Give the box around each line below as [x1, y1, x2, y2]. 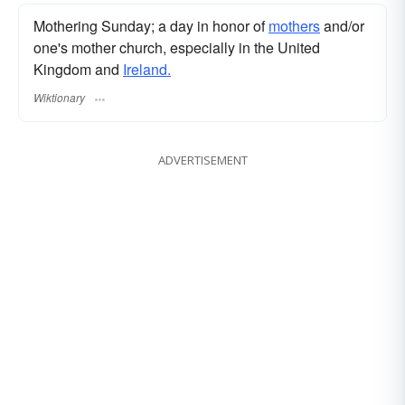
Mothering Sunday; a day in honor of [33, 15, 268, 37]
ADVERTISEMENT [157, 151, 248, 168]
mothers [268, 15, 320, 37]
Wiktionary [33, 89, 85, 105]
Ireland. [123, 59, 171, 80]
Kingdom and [33, 59, 123, 80]
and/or [320, 15, 364, 37]
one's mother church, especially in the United [33, 37, 320, 59]
